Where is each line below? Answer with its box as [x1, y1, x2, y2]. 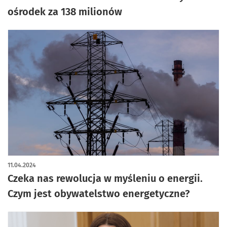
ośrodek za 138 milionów [8, 6, 122, 18]
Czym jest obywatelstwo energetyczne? [8, 187, 190, 200]
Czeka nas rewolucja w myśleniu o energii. [8, 172, 203, 184]
